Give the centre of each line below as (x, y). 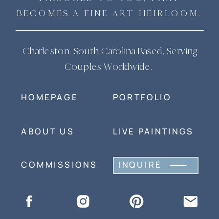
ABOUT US (48, 131)
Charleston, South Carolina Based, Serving (109, 51)
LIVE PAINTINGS (154, 131)
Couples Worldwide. (109, 67)
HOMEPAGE (50, 97)
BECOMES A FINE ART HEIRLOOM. (109, 13)
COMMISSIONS (59, 164)
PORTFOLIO (142, 97)
